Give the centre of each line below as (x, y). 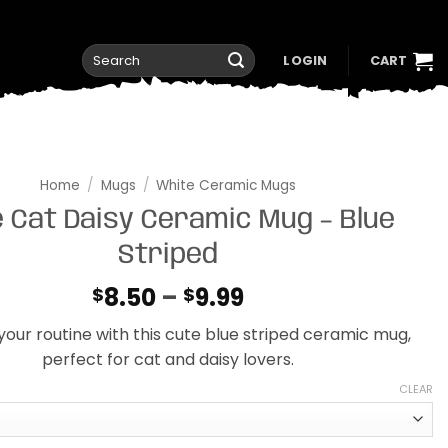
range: (284, 321)
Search (105, 52)
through (293, 369)
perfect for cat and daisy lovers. (168, 360)
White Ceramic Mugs (225, 185)
